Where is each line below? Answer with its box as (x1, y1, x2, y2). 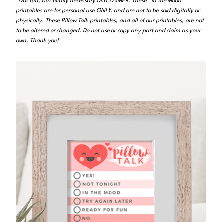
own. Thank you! (16, 37, 59, 44)
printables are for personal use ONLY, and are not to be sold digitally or (16, 7, 200, 14)
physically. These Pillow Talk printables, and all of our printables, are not (16, 17, 204, 24)
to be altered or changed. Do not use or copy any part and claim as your (16, 27, 201, 34)
